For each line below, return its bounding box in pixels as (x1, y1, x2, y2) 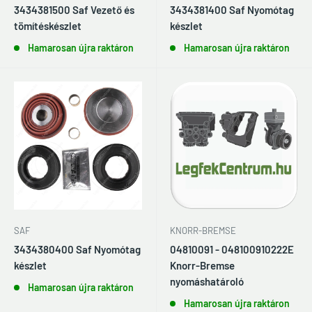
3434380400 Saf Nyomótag (14, 243, 141, 256)
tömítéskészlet (14, 19, 81, 32)
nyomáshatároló (170, 274, 244, 288)
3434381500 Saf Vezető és (14, 3, 134, 16)
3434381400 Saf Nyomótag (170, 3, 294, 16)
